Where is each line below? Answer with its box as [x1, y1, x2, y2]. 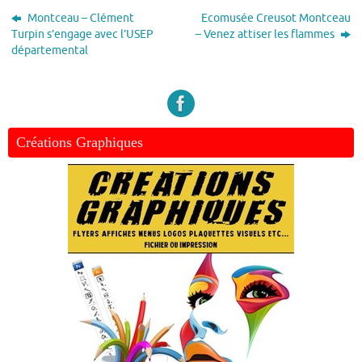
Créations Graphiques [16, 133, 143, 150]
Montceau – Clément [25, 11, 135, 25]
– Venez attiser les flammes [195, 27, 337, 41]
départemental [11, 43, 89, 57]
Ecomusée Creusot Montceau [200, 11, 351, 25]
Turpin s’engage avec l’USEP [11, 27, 154, 41]
